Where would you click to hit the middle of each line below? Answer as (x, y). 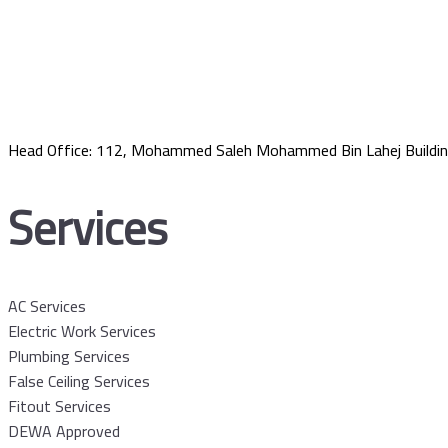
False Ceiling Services (79, 381)
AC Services (47, 306)
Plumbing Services (69, 356)
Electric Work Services (82, 331)
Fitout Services (59, 406)
